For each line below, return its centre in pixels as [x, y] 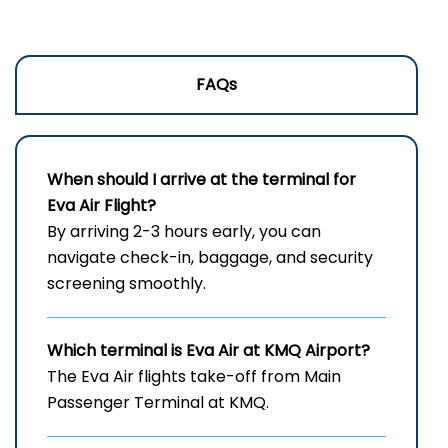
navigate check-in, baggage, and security [210, 258]
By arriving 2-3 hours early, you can [184, 232]
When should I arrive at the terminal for [201, 180]
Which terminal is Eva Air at [155, 351]
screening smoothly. [126, 284]
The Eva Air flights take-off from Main [194, 377]
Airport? [337, 351]
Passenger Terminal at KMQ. [158, 403]
